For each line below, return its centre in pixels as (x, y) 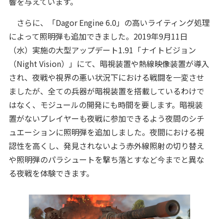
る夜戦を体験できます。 (51, 173)
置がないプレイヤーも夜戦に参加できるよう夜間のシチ (106, 118)
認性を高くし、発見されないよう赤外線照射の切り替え (106, 145)
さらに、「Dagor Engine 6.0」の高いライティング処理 (109, 22)
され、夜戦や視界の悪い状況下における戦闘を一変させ (106, 77)
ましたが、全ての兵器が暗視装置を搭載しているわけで (106, 91)
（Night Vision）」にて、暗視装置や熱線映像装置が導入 (109, 63)
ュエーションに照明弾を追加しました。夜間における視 (106, 132)
